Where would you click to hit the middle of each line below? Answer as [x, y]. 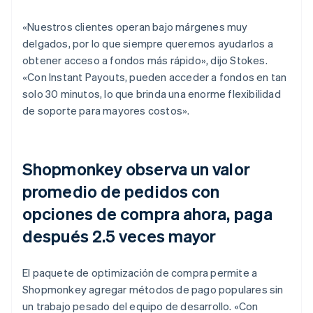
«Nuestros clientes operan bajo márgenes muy [135, 26]
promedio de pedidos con [121, 191]
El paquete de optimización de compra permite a [140, 272]
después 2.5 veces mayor [119, 235]
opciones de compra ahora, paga [148, 213]
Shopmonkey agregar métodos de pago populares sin [153, 289]
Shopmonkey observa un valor [136, 168]
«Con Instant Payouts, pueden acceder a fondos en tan [155, 77]
